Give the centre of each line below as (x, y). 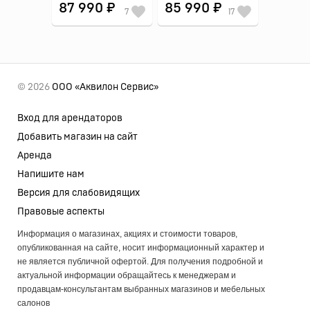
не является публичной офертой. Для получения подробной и (140, 262)
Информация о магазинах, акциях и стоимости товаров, (127, 234)
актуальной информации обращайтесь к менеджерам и (127, 275)
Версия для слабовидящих (79, 193)
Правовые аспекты (61, 212)
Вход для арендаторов (70, 118)
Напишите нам (51, 174)
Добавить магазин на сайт (77, 137)
